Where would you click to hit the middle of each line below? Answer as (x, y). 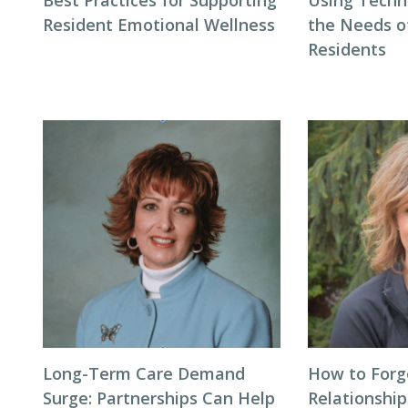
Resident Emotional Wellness (159, 25)
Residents (347, 50)
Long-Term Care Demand (144, 374)
